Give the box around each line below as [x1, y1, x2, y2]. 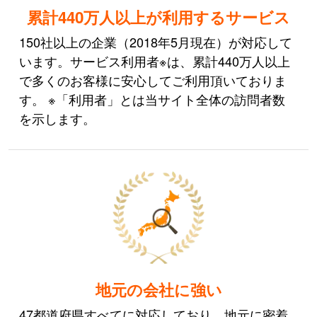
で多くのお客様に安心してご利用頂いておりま [19, 70, 287, 89]
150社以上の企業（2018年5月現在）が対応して [19, 32, 293, 51]
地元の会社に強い [95, 277, 222, 301]
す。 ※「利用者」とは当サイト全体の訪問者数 [19, 89, 286, 108]
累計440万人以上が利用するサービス [27, 5, 290, 28]
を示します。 [19, 108, 96, 127]
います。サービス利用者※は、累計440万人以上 [19, 51, 291, 70]
